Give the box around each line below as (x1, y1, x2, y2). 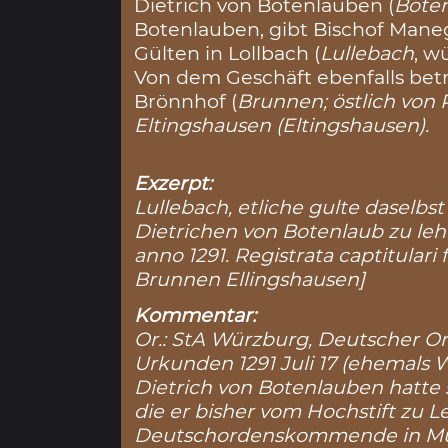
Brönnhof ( (134, 88, 238, 113)
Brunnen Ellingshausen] (134, 267, 366, 292)
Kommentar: (134, 303, 257, 328)
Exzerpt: (134, 171, 213, 196)
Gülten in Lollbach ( (134, 40, 321, 65)
